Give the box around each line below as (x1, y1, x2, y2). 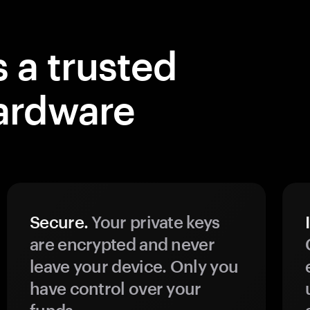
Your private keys (88, 212, 220, 232)
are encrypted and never (30, 234, 215, 254)
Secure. (30, 212, 89, 232)
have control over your (30, 278, 201, 298)
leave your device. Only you (30, 256, 239, 276)
